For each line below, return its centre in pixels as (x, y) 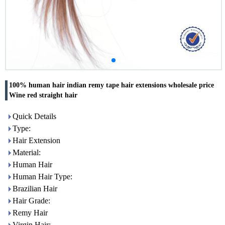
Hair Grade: (31, 201)
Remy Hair (30, 213)
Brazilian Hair (35, 189)
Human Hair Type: (42, 177)
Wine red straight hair (43, 95)
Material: (27, 152)
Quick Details (34, 116)
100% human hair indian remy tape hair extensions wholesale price (111, 85)
